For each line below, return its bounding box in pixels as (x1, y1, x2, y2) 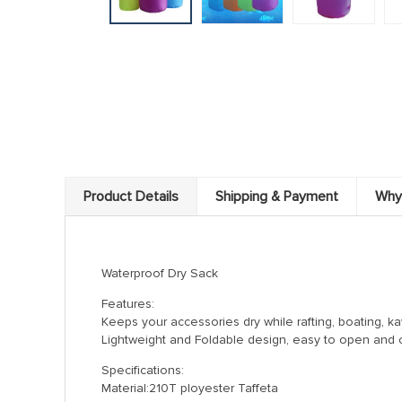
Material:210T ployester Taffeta (101, 380, 278, 396)
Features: (101, 296, 154, 311)
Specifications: (101, 363, 184, 378)
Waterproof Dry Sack (101, 266, 218, 281)
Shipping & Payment (215, 188, 338, 205)
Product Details (83, 188, 179, 205)
